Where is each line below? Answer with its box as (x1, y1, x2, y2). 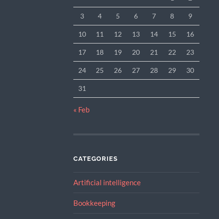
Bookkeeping (73, 198, 115, 208)
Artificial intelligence (73, 178, 141, 187)
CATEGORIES (73, 155, 118, 163)
